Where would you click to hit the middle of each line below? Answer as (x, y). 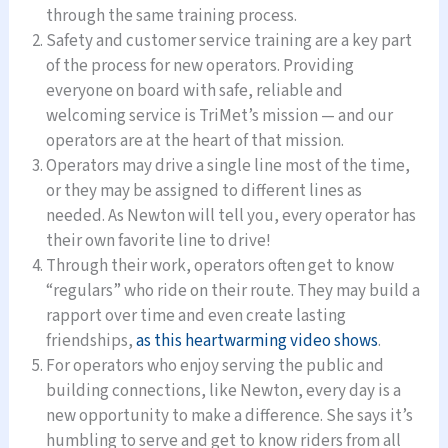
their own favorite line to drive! (159, 241)
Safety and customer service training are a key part (229, 41)
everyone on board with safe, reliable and (195, 91)
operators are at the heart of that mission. (195, 141)
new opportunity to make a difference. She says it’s (230, 416)
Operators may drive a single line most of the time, (228, 166)
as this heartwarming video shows (257, 341)
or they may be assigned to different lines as (204, 191)
